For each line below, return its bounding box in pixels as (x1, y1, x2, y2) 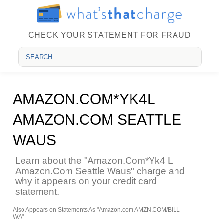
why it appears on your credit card (15, 176, 157, 186)
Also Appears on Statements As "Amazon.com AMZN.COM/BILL (12, 206, 180, 213)
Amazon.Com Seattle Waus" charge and (15, 166, 185, 176)
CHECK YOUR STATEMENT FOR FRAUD (28, 31, 191, 39)
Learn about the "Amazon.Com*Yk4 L (15, 155, 173, 166)
